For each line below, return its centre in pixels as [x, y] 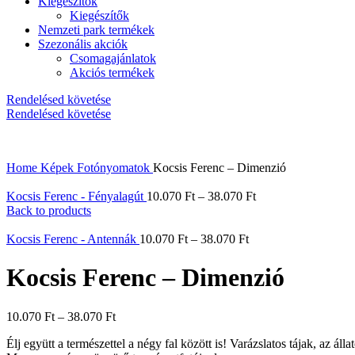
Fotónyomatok [115, 168]
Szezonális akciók [83, 44]
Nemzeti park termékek [96, 30]
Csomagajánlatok [113, 58]
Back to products [49, 210]
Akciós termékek [112, 73]
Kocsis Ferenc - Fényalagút [76, 196]
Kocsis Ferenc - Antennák [73, 239]
